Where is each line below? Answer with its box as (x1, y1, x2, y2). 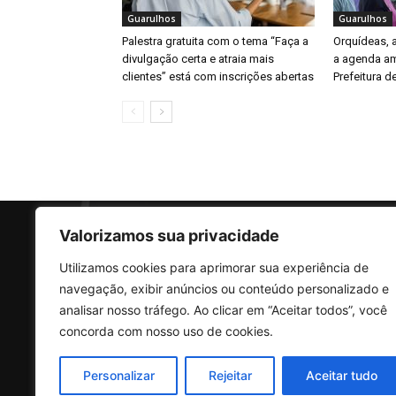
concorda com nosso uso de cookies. (59, 324, 273, 339)
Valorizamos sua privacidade (59, 226, 279, 245)
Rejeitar (208, 368, 252, 383)
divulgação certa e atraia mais (122, 51, 274, 65)
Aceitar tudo (305, 368, 377, 383)
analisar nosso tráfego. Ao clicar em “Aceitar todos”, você (59, 302, 387, 317)
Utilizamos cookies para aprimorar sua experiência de (59, 260, 369, 275)
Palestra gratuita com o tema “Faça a (122, 34, 308, 48)
